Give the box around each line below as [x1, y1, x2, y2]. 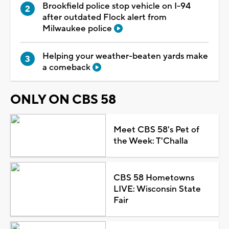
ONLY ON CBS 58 [10, 91, 116, 108]
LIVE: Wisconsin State [113, 183, 201, 195]
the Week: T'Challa [113, 135, 188, 147]
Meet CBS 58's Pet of [113, 124, 199, 135]
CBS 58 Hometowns [113, 172, 194, 184]
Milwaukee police [42, 22, 114, 34]
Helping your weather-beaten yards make [42, 50, 208, 62]
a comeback [42, 61, 93, 73]
